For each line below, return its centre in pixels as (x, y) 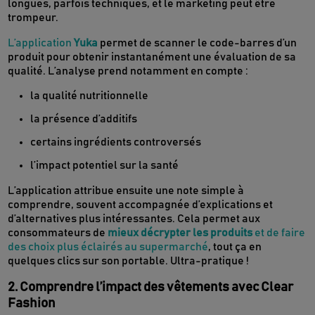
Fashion (32, 304)
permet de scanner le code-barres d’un (198, 43)
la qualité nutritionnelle (90, 96)
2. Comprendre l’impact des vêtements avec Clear (151, 288)
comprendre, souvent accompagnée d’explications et (141, 205)
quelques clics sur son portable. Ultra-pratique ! (129, 261)
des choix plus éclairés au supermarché (108, 247)
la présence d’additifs (84, 119)
